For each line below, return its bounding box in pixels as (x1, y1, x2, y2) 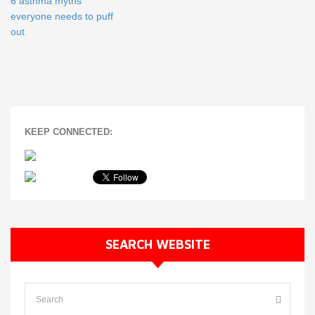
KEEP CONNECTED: (25, 127, 112, 138)
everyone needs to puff (11, 11, 113, 22)
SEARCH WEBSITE (105, 237, 210, 252)
